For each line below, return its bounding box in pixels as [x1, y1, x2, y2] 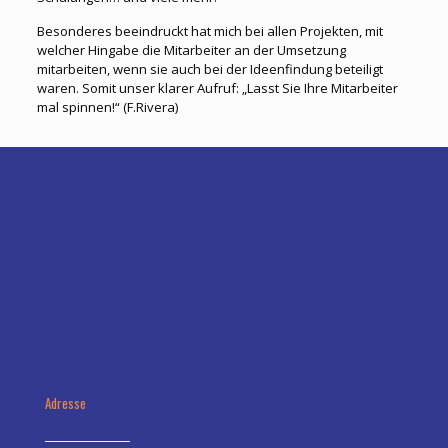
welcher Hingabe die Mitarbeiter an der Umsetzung [36, 41, 346, 59]
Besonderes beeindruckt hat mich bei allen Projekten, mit [36, 22, 383, 40]
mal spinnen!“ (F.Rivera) [36, 98, 178, 116]
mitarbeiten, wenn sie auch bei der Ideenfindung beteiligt [36, 60, 383, 78]
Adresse [45, 393, 86, 413]
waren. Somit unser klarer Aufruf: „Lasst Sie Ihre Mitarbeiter [36, 79, 398, 97]
